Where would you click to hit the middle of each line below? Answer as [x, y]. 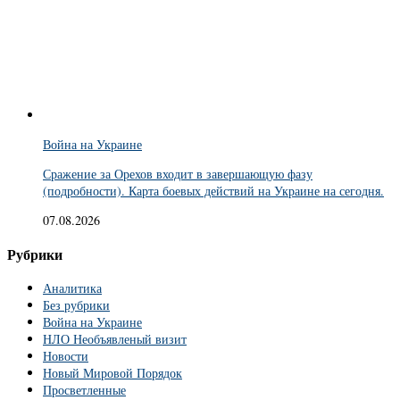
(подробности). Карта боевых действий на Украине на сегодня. [213, 191]
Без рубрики [76, 305]
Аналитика [72, 288]
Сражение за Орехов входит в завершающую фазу [178, 174]
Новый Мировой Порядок [112, 373]
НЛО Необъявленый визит [115, 339]
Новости [66, 356]
